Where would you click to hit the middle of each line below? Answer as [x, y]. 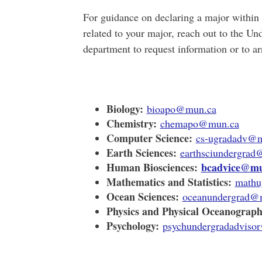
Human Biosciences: [154, 167]
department [106, 49]
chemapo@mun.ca [199, 123]
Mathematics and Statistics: [169, 182]
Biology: [125, 109]
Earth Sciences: [141, 153]
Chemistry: [131, 123]
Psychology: [132, 226]
